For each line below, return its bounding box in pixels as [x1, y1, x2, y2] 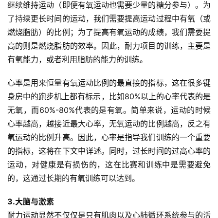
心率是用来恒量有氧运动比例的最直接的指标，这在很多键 [7, 78, 211, 88]
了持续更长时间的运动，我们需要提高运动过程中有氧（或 [7, 14, 211, 24]
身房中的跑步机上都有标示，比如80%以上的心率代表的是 [7, 91, 211, 102]
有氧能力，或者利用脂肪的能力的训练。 [7, 54, 147, 65]
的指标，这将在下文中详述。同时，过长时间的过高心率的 [7, 146, 211, 156]
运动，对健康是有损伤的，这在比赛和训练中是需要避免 [7, 160, 211, 170]
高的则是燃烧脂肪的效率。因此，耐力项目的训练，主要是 [7, 41, 211, 51]
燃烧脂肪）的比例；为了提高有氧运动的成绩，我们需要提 [7, 27, 211, 37]
